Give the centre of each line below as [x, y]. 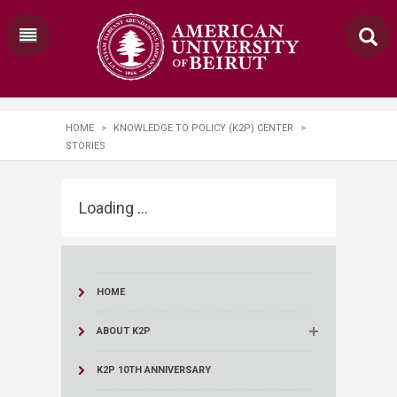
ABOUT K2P [124, 331]
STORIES [86, 146]
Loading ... [113, 208]
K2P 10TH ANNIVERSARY [154, 370]
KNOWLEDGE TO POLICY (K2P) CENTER [203, 128]
